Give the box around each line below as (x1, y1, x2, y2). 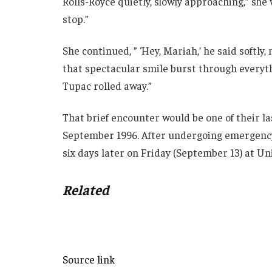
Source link (63, 253, 115, 267)
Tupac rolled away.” (63, 78, 152, 92)
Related (63, 181, 109, 199)
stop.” (63, 12, 89, 26)
